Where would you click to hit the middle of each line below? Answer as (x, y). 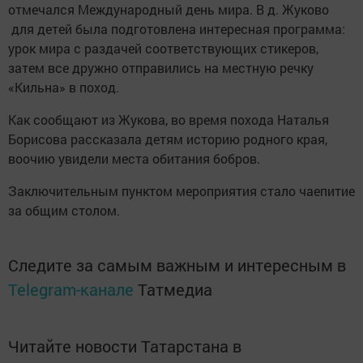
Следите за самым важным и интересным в (177, 265)
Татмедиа (175, 289)
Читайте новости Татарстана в (125, 346)
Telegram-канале (71, 289)
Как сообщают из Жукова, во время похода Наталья (169, 120)
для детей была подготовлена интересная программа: (177, 29)
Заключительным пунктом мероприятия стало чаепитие (181, 191)
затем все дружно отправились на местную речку (161, 68)
